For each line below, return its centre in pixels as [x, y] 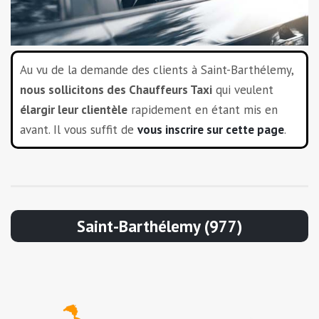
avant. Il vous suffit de [79, 129]
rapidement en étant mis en [203, 109]
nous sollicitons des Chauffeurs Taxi [116, 89]
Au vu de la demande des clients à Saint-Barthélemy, [157, 69]
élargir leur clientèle [74, 109]
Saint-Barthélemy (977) [159, 226]
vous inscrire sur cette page [211, 129]
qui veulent [243, 89]
